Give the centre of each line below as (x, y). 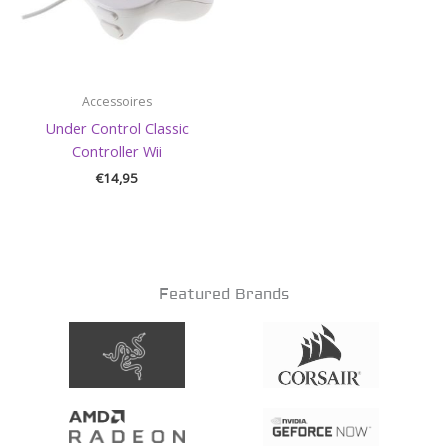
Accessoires (117, 102)
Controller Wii (117, 150)
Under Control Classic (117, 127)
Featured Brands (224, 295)
